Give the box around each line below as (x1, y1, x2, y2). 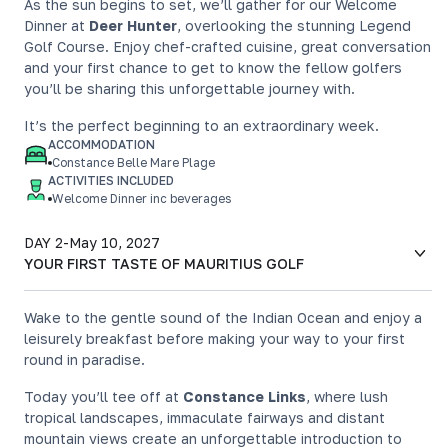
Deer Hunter (89, 17, 177, 34)
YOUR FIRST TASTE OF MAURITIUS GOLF (24, 255, 304, 272)
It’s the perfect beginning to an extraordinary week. (24, 117, 379, 134)
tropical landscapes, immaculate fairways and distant (24, 409, 385, 426)
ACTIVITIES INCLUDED (48, 173, 174, 188)
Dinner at (24, 17, 89, 34)
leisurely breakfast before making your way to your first (24, 330, 405, 347)
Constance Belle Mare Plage (52, 155, 215, 170)
